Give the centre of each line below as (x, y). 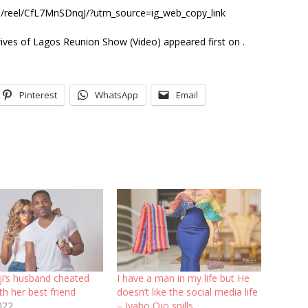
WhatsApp (117, 95)
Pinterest (38, 95)
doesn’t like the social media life (187, 291)
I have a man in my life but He (183, 278)
